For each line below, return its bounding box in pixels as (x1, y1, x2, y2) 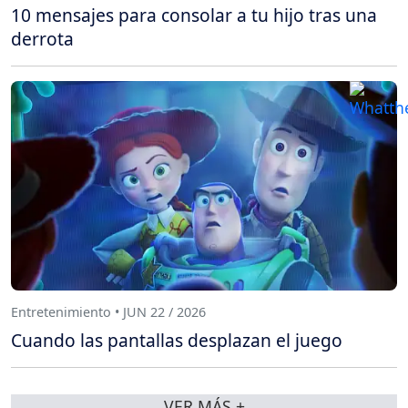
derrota (11, 25, 74, 51)
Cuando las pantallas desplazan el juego (11, 327, 342, 352)
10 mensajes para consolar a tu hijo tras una (11, 2, 377, 27)
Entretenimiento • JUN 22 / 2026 (11, 302, 206, 321)
